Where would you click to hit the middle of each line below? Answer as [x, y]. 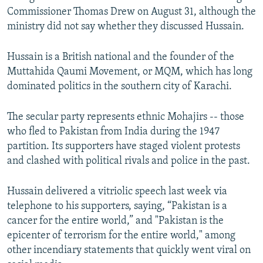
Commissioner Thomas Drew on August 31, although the [131, 12]
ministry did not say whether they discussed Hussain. [126, 27]
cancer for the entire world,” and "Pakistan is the [115, 221]
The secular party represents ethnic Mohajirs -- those [126, 117]
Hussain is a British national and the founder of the [121, 58]
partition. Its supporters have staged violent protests [124, 147]
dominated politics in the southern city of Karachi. [119, 87]
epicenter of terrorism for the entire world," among [121, 236]
